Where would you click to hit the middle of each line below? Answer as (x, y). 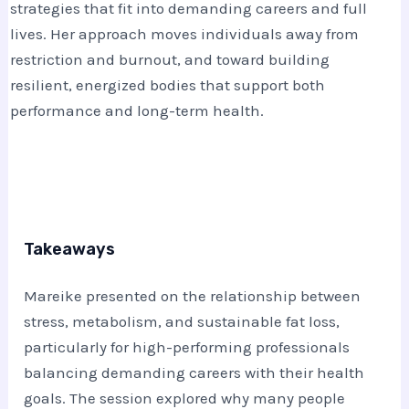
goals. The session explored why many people (185, 398)
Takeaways (70, 250)
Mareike (53, 295)
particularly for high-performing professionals (187, 346)
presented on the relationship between (224, 295)
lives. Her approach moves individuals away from (185, 33)
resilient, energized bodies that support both (168, 84)
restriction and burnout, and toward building (170, 59)
